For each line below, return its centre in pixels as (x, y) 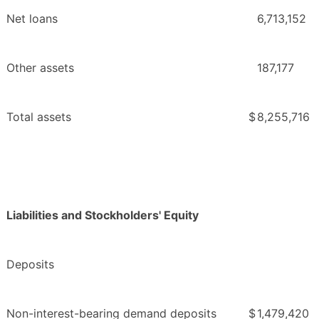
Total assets (39, 116)
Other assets (40, 67)
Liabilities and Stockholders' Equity (103, 215)
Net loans (32, 18)
